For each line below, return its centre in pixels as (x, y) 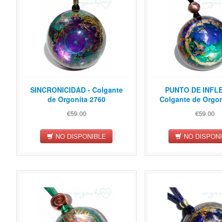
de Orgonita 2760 (76, 99)
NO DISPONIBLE (80, 136)
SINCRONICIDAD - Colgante (76, 90)
